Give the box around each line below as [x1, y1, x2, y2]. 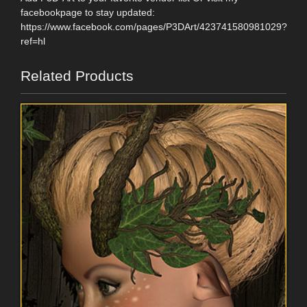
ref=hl [21, 35, 45, 47]
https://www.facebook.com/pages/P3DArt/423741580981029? [21, 21, 287, 32]
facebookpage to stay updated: [21, 6, 155, 18]
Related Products [21, 67, 134, 84]
